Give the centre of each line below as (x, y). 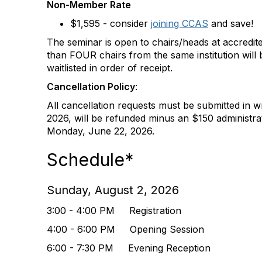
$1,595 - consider (109, 23)
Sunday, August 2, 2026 (113, 190)
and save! (234, 23)
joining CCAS (180, 23)
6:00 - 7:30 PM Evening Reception (129, 248)
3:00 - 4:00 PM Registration (114, 211)
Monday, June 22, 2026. (102, 131)
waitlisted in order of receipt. (111, 68)
